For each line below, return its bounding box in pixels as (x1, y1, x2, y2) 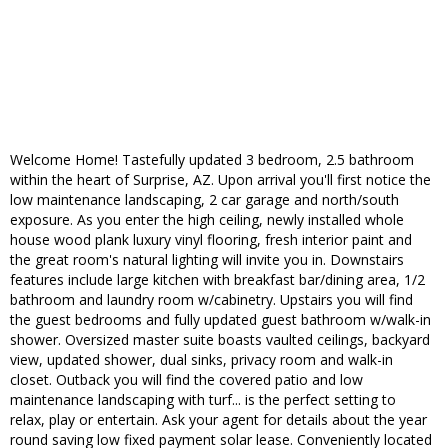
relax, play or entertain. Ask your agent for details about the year (10, 410, 427, 430)
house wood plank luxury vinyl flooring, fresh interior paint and (10, 230, 412, 250)
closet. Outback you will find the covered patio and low (10, 370, 363, 390)
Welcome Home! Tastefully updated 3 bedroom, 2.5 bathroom (10, 150, 414, 170)
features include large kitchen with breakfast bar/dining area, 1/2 (10, 270, 425, 290)
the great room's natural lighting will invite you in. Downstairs (10, 250, 404, 270)
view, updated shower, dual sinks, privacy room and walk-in (10, 350, 393, 370)
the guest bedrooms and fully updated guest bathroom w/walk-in (10, 310, 431, 330)
